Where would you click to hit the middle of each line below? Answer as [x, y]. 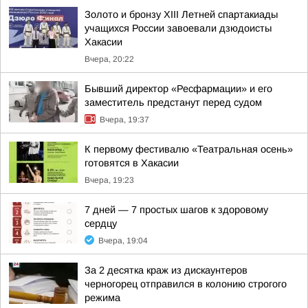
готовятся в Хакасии [132, 163]
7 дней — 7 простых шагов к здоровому [176, 210]
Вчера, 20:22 [109, 59]
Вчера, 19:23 [109, 180]
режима [102, 298]
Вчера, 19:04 [123, 241]
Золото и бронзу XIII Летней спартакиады [181, 14]
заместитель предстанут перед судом [173, 102]
